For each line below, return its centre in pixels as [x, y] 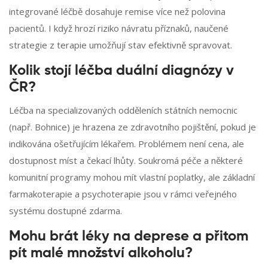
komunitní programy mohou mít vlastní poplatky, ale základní [132, 177]
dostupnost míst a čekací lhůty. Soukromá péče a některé [126, 161]
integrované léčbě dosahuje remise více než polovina [117, 12]
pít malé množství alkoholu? [101, 253]
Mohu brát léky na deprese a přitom [129, 237]
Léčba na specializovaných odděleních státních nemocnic [123, 110]
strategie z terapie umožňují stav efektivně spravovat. [121, 45]
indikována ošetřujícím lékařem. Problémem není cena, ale [127, 144]
